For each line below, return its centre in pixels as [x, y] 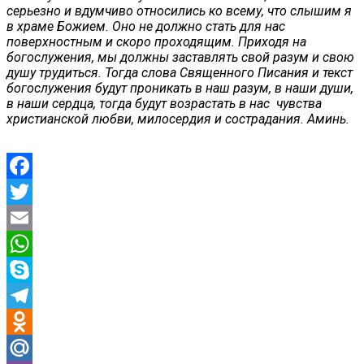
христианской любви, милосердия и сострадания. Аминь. [178, 119]
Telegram [33, 321]
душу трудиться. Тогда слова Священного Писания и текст [180, 72]
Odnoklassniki [47, 347]
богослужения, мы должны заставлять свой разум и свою [180, 57]
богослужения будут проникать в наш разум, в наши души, [180, 88]
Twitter [26, 217]
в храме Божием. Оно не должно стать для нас [146, 26]
